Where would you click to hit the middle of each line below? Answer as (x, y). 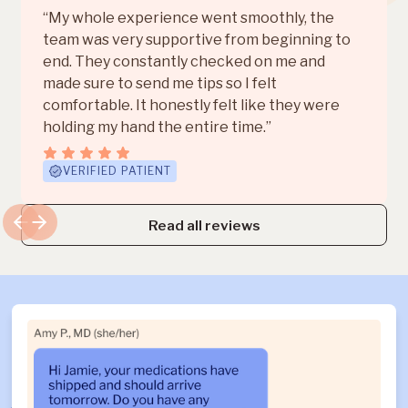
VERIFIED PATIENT (117, 171)
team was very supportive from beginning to (197, 40)
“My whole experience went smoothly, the (189, 18)
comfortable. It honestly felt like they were (192, 106)
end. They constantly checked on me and (184, 62)
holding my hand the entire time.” (158, 127)
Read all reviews (204, 225)
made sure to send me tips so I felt (160, 84)
